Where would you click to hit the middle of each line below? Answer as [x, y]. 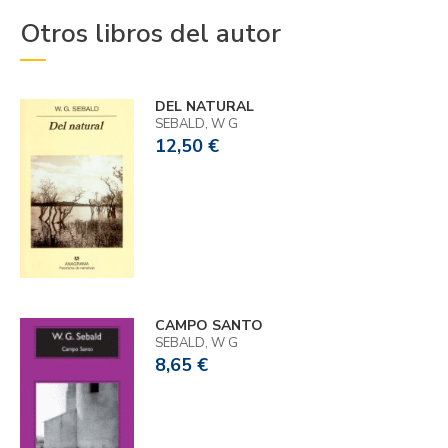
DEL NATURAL [204, 107]
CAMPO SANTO [208, 325]
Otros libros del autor [150, 34]
